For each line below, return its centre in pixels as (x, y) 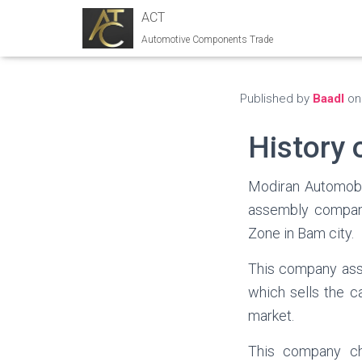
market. (271, 316)
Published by (276, 99)
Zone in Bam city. (301, 233)
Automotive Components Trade (208, 40)
